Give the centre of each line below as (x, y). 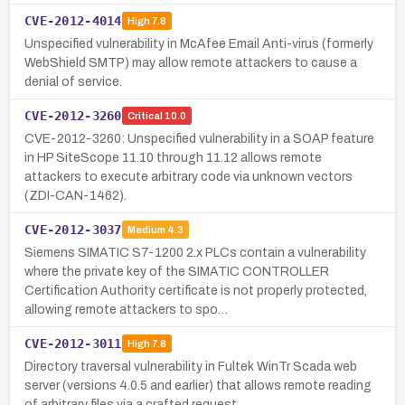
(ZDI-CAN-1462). (75, 195)
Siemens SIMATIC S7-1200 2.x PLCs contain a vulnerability (195, 252)
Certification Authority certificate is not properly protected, (196, 290)
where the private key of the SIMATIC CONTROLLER (177, 271)
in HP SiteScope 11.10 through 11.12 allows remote (173, 157)
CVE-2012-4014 (73, 20)
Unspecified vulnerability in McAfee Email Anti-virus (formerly (199, 43)
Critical (145, 116)
